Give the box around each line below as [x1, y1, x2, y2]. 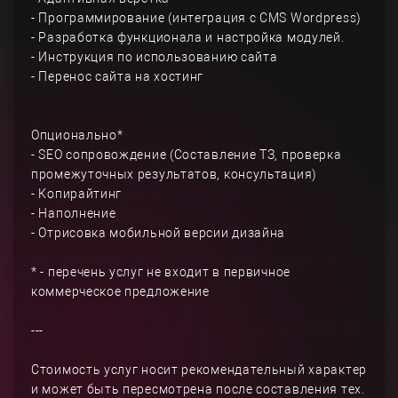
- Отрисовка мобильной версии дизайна [31, 226, 286, 240]
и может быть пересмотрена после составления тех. [31, 382, 365, 396]
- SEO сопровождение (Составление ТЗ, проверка [31, 147, 342, 162]
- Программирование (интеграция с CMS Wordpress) [31, 11, 362, 25]
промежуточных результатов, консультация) [31, 167, 318, 181]
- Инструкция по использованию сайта [31, 50, 278, 64]
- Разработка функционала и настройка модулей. [31, 30, 345, 44]
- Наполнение [31, 206, 116, 220]
